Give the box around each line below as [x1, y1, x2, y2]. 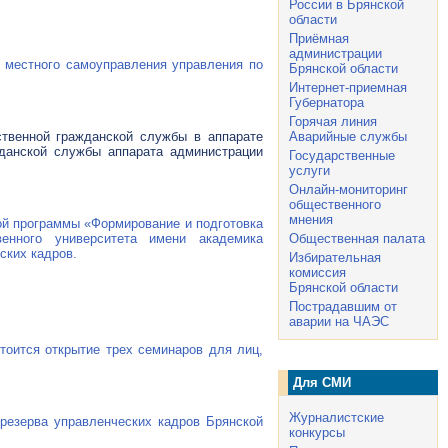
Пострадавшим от [289, 299, 397, 314]
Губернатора [289, 95, 364, 110]
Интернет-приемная [289, 80, 407, 95]
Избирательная [289, 250, 381, 265]
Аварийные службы [289, 129, 407, 144]
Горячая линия [289, 114, 377, 129]
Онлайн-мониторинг [289, 182, 408, 197]
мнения [289, 212, 333, 227]
